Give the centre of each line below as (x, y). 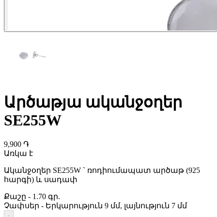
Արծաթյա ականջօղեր (93, 102)
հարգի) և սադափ (41, 179)
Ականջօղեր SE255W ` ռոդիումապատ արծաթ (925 (102, 170)
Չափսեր (22, 205)
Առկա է (18, 153)
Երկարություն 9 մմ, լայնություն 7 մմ (116, 205)
